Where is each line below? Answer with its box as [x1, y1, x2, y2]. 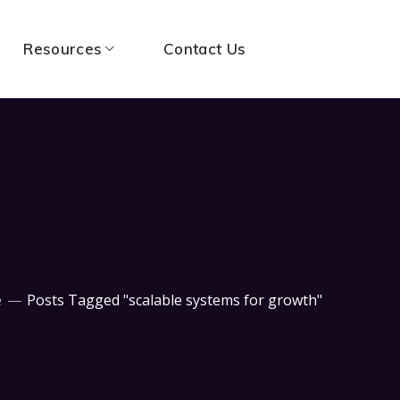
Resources [23, 39, 103, 58]
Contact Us [163, 39, 246, 58]
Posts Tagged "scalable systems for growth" [27, 289, 322, 310]
